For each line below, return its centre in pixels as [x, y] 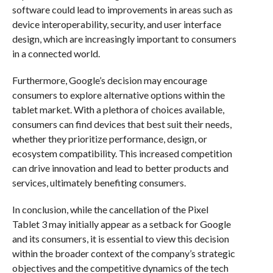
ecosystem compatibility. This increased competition [122, 153]
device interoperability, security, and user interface [116, 24]
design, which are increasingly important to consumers [124, 38]
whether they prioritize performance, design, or [109, 138]
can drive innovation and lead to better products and [120, 168]
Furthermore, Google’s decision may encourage [109, 80]
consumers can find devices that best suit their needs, [122, 124]
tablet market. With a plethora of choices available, [118, 109]
